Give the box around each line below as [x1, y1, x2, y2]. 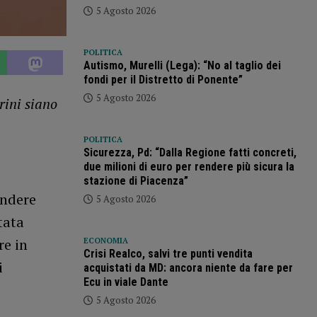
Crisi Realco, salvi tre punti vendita [83, 247, 253, 261]
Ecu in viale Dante [83, 275, 168, 289]
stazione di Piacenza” [83, 174, 188, 188]
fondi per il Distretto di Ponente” [83, 73, 243, 87]
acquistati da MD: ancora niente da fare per [83, 261, 293, 275]
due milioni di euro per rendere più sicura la [83, 160, 294, 174]
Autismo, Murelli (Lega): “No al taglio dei [83, 59, 281, 73]
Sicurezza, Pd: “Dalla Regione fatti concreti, [83, 146, 296, 160]
